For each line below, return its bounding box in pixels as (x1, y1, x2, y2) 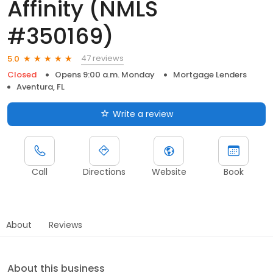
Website (151, 166, 186, 179)
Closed (7, 69, 37, 81)
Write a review (112, 108, 173, 121)
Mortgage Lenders (173, 69, 247, 81)
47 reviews (81, 52, 124, 65)
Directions (83, 166, 126, 179)
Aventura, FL (16, 81, 65, 93)
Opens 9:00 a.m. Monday (55, 69, 155, 81)
